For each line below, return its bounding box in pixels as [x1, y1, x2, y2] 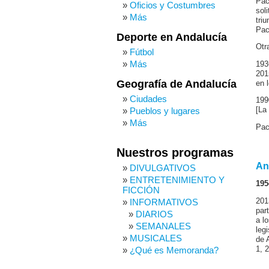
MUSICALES [130, 233, 182, 243]
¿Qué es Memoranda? [130, 245, 219, 255]
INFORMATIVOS [130, 197, 198, 207]
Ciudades [130, 94, 167, 104]
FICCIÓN [122, 185, 160, 195]
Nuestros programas [116, 146, 234, 159]
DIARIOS [136, 209, 173, 219]
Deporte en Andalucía [116, 31, 227, 43]
